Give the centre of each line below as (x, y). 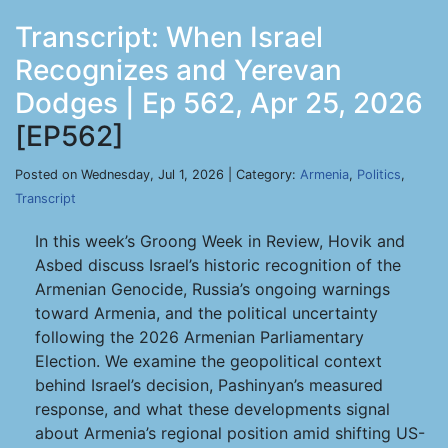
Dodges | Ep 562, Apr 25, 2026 (219, 103)
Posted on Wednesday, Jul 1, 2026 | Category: (157, 174)
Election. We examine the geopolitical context (208, 361)
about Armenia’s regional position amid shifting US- (230, 433)
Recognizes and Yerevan (178, 70)
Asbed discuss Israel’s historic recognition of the (218, 265)
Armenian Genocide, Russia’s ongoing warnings (212, 289)
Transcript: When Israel (169, 37)
